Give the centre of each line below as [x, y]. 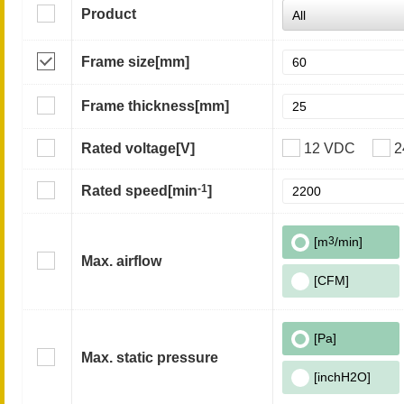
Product [109, 14]
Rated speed [124, 191]
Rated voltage [129, 148]
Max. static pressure [150, 358]
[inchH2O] [342, 377]
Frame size [118, 62]
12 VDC [330, 148]
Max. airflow [121, 261]
